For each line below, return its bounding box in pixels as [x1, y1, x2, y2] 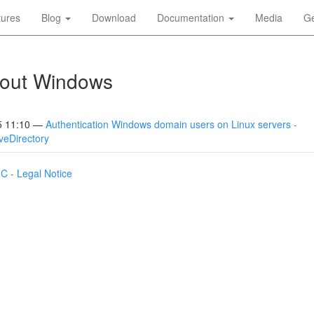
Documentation [157, 11, 227, 25]
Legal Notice [17, 166, 72, 180]
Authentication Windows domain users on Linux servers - [46, 117, 297, 131]
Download [92, 11, 136, 25]
